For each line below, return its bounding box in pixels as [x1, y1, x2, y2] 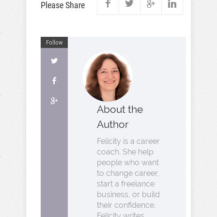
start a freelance [97, 179, 155, 188]
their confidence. [97, 201, 155, 210]
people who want [97, 158, 159, 167]
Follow [46, 39, 62, 46]
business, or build [97, 190, 160, 199]
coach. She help [97, 147, 154, 156]
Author [97, 118, 128, 130]
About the [97, 103, 143, 115]
